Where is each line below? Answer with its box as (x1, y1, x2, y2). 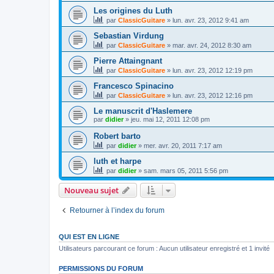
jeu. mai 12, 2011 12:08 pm (131, 115, 210, 123)
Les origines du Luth (94, 6, 172, 15)
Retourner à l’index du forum (70, 206, 165, 215)
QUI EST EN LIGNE (59, 232, 119, 240)
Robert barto (94, 131, 141, 141)
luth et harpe (94, 156, 141, 166)
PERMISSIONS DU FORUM (59, 264, 143, 272)
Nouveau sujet (64, 184, 119, 196)
